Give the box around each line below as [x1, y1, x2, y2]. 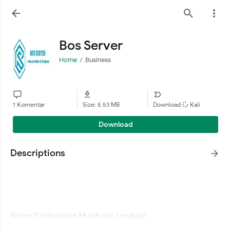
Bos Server [59, 37, 123, 53]
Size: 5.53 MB [83, 101, 120, 108]
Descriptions [10, 147, 65, 159]
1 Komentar [13, 101, 45, 108]
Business [85, 55, 111, 64]
